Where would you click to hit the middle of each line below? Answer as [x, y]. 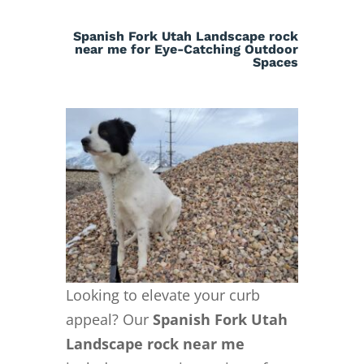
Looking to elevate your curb [162, 295]
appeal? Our [109, 319]
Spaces [276, 62]
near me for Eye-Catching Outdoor [187, 49]
